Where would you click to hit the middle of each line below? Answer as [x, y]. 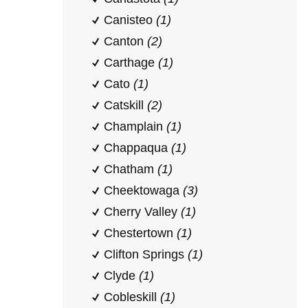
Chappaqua [137, 148]
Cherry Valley [142, 212]
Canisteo [130, 20]
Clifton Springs [146, 254]
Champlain [135, 126]
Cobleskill [132, 297]
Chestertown [140, 233]
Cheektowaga [143, 190]
